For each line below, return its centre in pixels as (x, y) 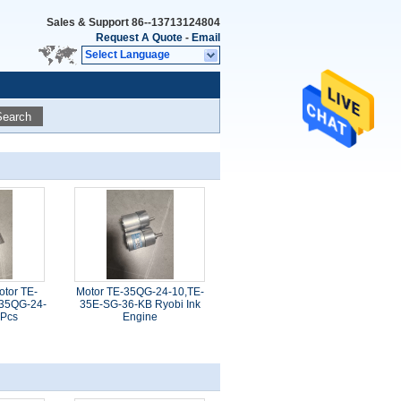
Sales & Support (89, 22)
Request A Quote (139, 38)
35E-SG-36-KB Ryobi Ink (140, 304)
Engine (140, 317)
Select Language (128, 55)
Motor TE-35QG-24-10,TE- (140, 292)
